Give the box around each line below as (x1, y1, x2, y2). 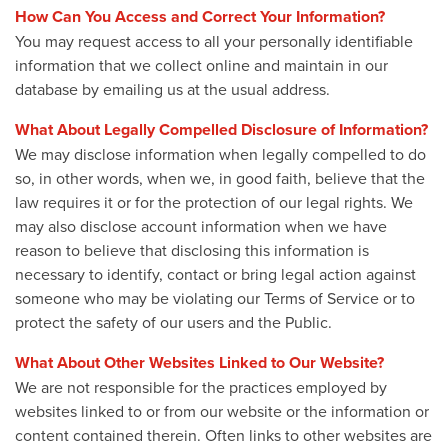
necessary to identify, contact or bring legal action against (15, 262, 416, 285)
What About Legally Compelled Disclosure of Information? (15, 117, 428, 141)
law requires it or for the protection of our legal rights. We (15, 190, 413, 213)
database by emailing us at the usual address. (15, 77, 330, 100)
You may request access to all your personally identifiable (15, 29, 413, 52)
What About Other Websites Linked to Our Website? (15, 350, 384, 374)
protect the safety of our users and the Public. (15, 310, 332, 333)
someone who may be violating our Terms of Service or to (15, 286, 415, 309)
